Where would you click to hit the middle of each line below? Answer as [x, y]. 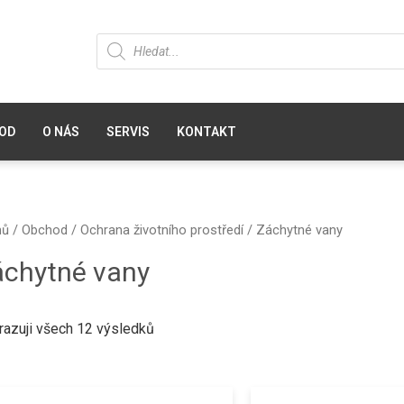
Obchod [45, 230]
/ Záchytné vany [294, 230]
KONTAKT [207, 131]
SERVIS [129, 131]
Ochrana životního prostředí [162, 230]
